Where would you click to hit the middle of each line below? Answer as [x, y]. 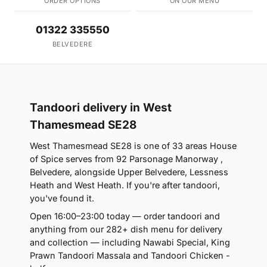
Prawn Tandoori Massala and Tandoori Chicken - [130, 256]
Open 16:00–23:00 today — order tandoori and [125, 216]
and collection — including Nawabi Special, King [130, 243]
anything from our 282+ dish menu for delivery [126, 229]
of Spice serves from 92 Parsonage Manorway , [126, 159]
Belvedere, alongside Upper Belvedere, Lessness [129, 172]
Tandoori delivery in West [101, 108]
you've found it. [62, 198]
